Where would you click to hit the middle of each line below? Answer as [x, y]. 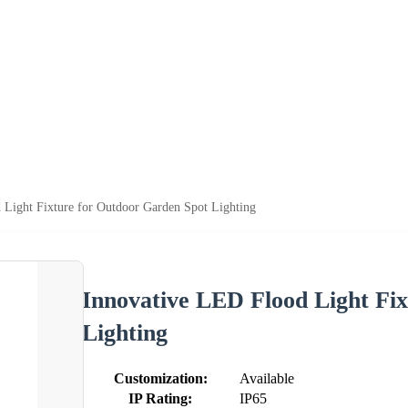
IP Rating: [160, 398]
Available [267, 378]
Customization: [160, 378]
